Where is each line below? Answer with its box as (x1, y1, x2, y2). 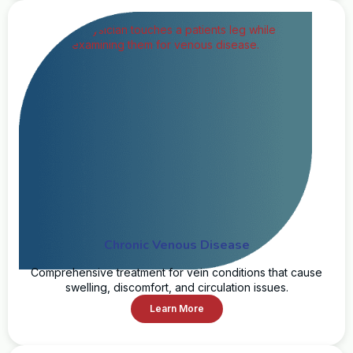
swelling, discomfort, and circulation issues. (65, 280, 288, 294)
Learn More (149, 302, 204, 314)
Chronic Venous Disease (103, 236, 250, 254)
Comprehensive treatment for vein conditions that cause (31, 265, 322, 279)
